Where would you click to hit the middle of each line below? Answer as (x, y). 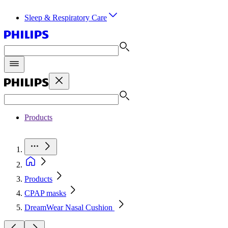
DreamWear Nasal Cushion (69, 207)
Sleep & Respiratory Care (66, 18)
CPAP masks (45, 193)
